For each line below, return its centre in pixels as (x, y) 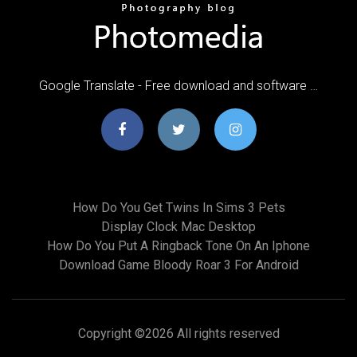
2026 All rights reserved (212, 333)
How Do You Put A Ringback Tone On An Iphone (178, 245)
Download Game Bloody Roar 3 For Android (178, 265)
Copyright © (111, 333)
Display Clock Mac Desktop (178, 226)
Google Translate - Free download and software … (178, 85)
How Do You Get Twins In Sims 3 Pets (178, 207)
